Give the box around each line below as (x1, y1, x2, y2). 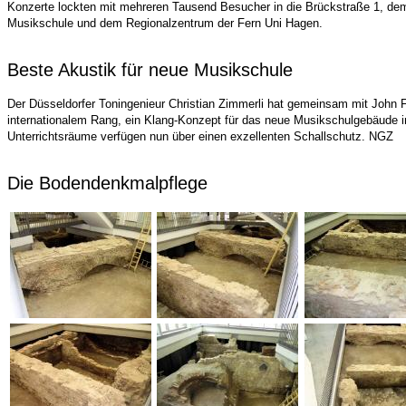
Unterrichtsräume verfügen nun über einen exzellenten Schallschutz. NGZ (7, 130, 393, 143)
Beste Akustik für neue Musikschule (7, 60, 293, 80)
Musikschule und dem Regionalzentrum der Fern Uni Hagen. (7, 16, 323, 30)
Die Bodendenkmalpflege (7, 173, 208, 193)
